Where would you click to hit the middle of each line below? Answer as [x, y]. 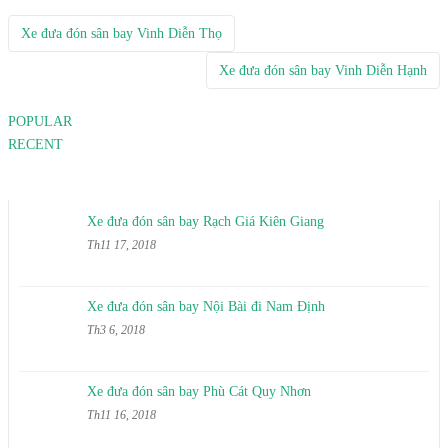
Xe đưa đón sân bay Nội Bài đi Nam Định [206, 307]
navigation [70, 85]
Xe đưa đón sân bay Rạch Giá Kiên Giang [205, 222]
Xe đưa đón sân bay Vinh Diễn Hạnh [323, 71]
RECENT [35, 145]
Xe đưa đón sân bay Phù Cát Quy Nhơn [199, 392]
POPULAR [40, 122]
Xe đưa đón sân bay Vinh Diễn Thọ [121, 34]
